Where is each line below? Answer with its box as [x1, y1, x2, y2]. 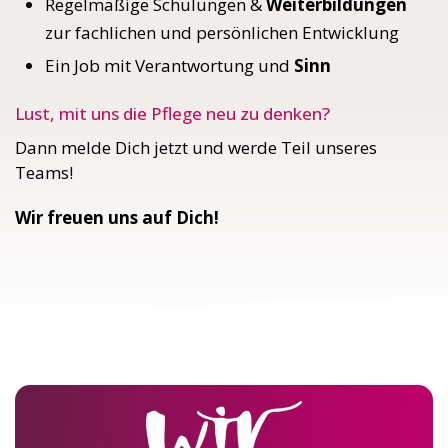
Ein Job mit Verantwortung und [45, 54, 294, 78]
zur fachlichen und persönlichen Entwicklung [45, 21, 399, 45]
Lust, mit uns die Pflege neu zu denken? [15, 102, 330, 126]
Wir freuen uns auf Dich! [15, 206, 219, 230]
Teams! [15, 161, 73, 185]
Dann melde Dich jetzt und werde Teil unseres [15, 136, 377, 160]
